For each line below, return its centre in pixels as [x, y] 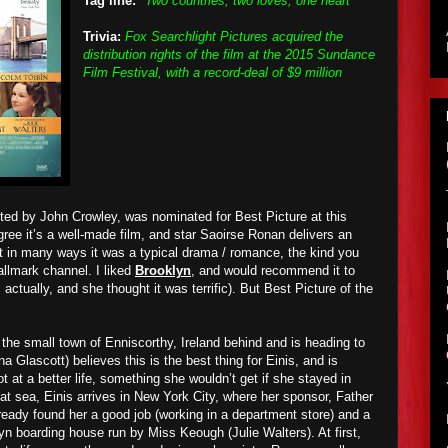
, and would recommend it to [273, 270]
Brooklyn [163, 270]
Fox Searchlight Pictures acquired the [234, 36]
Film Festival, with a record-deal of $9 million [212, 72]
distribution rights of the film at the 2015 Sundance [229, 54]
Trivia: [102, 36]
